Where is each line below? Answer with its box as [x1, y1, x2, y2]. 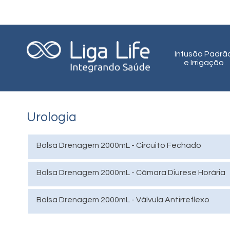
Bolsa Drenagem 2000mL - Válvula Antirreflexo [36, 196, 209, 204]
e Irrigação [183, 59, 224, 67]
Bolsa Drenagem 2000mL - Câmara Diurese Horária [36, 168, 225, 177]
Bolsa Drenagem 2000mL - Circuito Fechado [36, 141, 201, 149]
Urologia [27, 110, 76, 124]
